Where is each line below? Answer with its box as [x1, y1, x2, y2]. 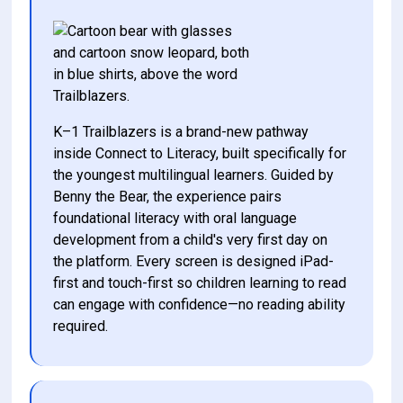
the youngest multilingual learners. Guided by [53, 166, 338, 184]
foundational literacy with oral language [53, 210, 301, 228]
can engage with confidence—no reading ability [53, 296, 350, 314]
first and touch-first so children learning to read [53, 274, 351, 292]
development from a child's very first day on [53, 231, 332, 249]
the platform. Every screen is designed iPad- [53, 253, 335, 271]
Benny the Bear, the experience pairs [53, 188, 286, 206]
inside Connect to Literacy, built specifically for [53, 145, 351, 163]
